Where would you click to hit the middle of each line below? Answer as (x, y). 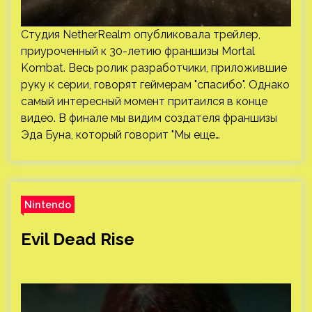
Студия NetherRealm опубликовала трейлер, (141, 34)
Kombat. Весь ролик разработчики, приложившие (154, 68)
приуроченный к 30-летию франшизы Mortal (138, 51)
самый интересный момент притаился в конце (144, 101)
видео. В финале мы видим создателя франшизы (149, 118)
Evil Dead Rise (78, 239)
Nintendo (48, 204)
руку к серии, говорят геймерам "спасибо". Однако (155, 85)
